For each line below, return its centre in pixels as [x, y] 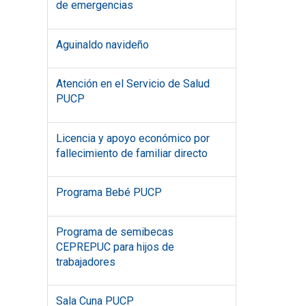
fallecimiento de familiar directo [131, 153]
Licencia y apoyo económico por [133, 138]
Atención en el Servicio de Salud [133, 84]
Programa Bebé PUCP [109, 192]
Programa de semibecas [114, 232]
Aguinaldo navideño [102, 44]
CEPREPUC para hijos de [115, 247]
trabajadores [85, 262]
